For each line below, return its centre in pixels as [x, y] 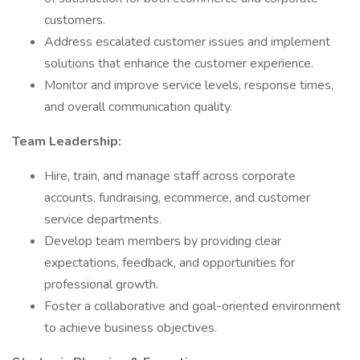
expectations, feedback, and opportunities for [170, 263]
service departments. [103, 219]
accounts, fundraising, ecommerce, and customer [177, 198]
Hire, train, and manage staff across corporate [170, 176]
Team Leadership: [67, 141]
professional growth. [101, 284]
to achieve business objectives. [131, 328]
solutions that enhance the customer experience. [179, 63]
